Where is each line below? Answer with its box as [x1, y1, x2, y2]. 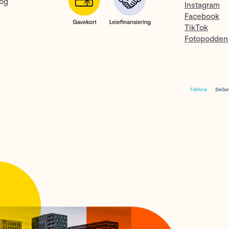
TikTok [184, 22, 208, 33]
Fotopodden [184, 34, 228, 44]
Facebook [184, 11, 219, 21]
